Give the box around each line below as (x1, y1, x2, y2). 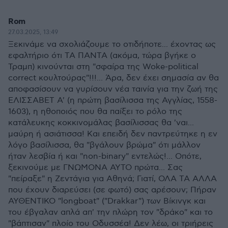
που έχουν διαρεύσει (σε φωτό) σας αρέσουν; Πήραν (8, 185, 216, 195)
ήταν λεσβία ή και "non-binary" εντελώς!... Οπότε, (8, 152, 202, 161)
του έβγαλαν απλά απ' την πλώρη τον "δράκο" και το (8, 208, 213, 217)
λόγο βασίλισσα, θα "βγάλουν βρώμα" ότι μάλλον (8, 140, 201, 150)
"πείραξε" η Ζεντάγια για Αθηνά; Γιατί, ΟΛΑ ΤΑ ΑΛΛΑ (8, 174, 217, 184)
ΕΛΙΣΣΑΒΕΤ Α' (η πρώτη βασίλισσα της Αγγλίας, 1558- (8, 96, 217, 105)
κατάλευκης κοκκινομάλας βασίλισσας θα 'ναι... (8, 118, 194, 128)
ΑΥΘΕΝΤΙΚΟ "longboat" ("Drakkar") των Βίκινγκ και (8, 196, 206, 206)
